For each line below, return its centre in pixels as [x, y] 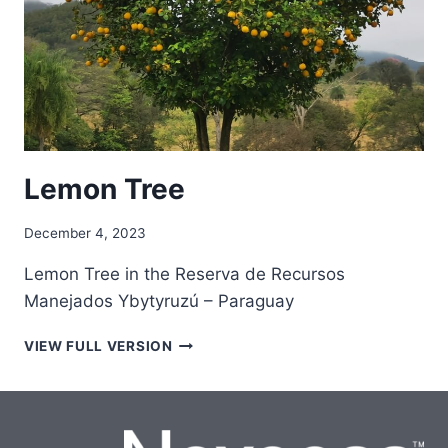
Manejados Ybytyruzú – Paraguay [159, 301]
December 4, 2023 [85, 233]
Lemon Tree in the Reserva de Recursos [184, 274]
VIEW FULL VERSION [98, 346]
